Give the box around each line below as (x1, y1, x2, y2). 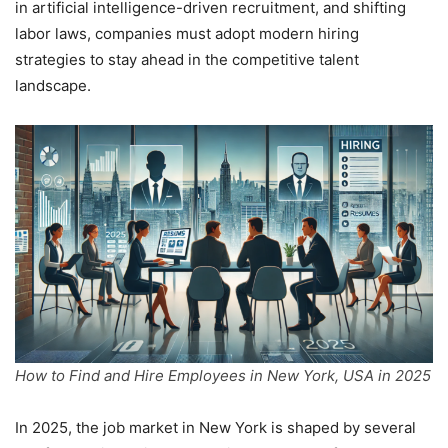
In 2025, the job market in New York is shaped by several (15, 418, 416, 438)
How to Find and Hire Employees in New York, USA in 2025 (15, 366, 431, 386)
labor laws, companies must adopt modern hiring (15, 23, 359, 43)
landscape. (15, 75, 91, 95)
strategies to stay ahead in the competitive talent (15, 49, 359, 69)
